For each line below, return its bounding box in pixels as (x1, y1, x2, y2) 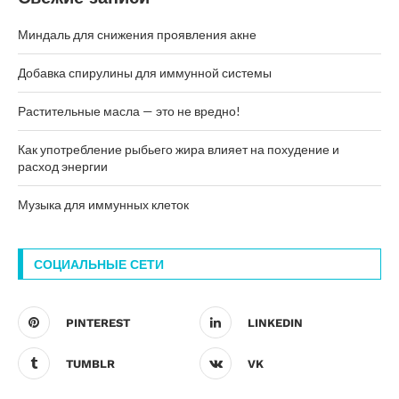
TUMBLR (66, 357, 115, 371)
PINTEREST (66, 316, 130, 330)
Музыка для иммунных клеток (18, 197, 189, 213)
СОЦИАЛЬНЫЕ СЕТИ (34, 257, 164, 273)
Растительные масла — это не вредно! (18, 103, 240, 119)
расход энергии (18, 159, 108, 175)
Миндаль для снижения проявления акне (18, 27, 256, 43)
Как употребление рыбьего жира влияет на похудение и (18, 142, 339, 158)
